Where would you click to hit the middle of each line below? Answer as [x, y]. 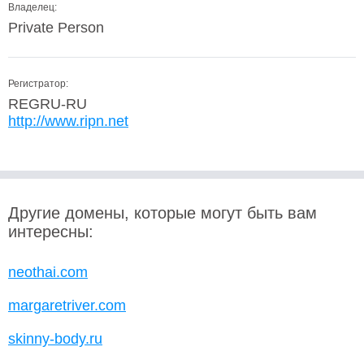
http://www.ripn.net [68, 121]
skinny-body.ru [55, 339]
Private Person [56, 28]
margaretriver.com [67, 305]
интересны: [51, 232]
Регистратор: [38, 84]
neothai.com [48, 272]
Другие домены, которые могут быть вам [162, 213]
